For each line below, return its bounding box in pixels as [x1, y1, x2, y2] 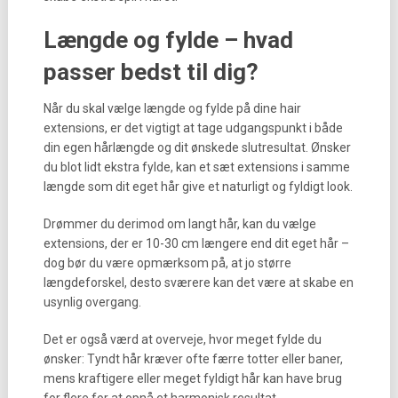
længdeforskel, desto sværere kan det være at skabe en [43, 275, 354, 290]
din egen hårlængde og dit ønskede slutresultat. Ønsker [43, 140, 351, 155]
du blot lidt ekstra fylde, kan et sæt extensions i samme [43, 160, 350, 174]
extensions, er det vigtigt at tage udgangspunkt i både [43, 121, 343, 135]
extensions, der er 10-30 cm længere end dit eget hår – [43, 236, 349, 251]
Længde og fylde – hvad [43, 27, 293, 53]
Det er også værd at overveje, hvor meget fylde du [43, 332, 322, 346]
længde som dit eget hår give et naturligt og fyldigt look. [43, 179, 353, 194]
